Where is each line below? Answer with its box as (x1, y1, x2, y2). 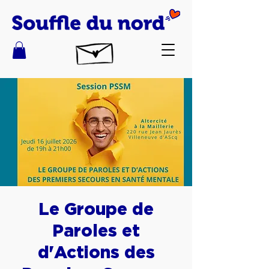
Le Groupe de (38, 199, 154, 218)
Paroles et (52, 220, 140, 240)
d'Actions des (37, 242, 155, 261)
